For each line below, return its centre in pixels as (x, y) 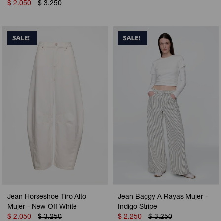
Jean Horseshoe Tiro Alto (47, 198)
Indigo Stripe (138, 207)
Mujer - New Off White (42, 207)
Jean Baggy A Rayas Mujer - (163, 198)
